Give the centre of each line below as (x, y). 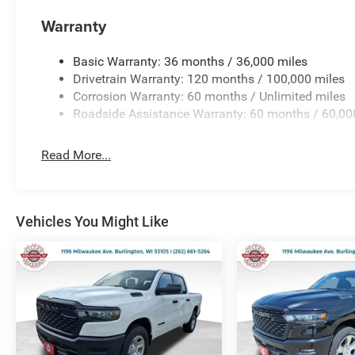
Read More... (76, 155)
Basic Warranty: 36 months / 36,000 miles (191, 62)
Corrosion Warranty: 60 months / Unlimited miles (210, 97)
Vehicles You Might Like (92, 222)
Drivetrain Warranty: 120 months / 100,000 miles (209, 79)
